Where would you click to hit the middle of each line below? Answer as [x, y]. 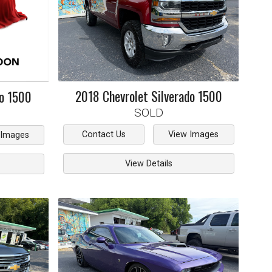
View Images [194, 134]
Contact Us [104, 134]
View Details [148, 163]
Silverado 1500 [186, 96]
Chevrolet [125, 96]
